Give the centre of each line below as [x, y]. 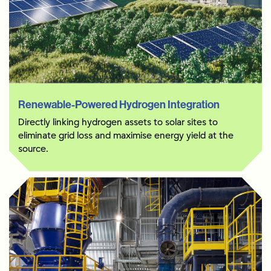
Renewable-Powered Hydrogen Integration [119, 105]
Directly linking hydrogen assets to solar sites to [118, 123]
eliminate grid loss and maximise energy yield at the [126, 136]
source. [33, 149]
